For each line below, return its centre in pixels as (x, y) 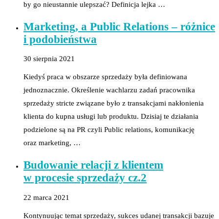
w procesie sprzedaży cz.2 (85, 177)
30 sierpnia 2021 (49, 59)
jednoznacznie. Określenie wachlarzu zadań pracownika (109, 90)
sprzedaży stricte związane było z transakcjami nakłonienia (114, 103)
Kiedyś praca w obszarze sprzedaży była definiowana (105, 77)
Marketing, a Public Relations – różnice (119, 26)
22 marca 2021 (46, 197)
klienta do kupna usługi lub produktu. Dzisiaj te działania (111, 117)
